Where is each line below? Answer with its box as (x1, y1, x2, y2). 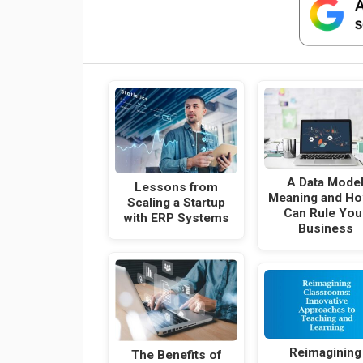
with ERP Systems (122, 210, 229, 225)
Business (297, 220, 353, 236)
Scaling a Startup (126, 194, 225, 210)
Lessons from (134, 179, 218, 194)
